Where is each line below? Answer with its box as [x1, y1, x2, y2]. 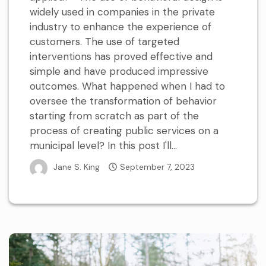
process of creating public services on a [30, 123, 218, 137]
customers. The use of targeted [30, 34, 179, 48]
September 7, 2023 [120, 161, 195, 173]
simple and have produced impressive [30, 64, 208, 78]
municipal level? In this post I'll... [30, 138, 177, 152]
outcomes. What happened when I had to [30, 79, 225, 93]
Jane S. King [53, 161, 100, 173]
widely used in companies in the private [30, 5, 215, 18]
